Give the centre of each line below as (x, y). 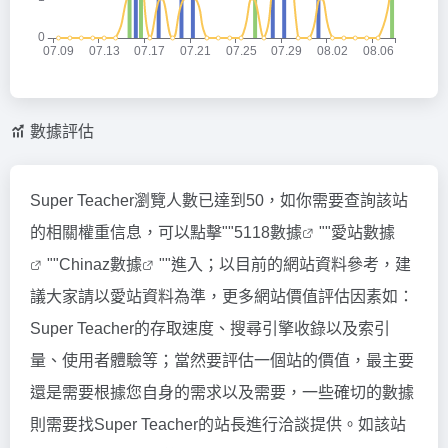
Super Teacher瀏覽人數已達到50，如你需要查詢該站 (219, 200)
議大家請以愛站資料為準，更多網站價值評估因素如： (222, 296)
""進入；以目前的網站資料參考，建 (285, 264)
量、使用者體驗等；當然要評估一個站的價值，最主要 (222, 360)
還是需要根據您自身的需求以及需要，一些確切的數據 (222, 392)
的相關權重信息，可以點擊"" (132, 232)
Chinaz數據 (100, 264)
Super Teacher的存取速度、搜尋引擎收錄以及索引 (210, 328)
